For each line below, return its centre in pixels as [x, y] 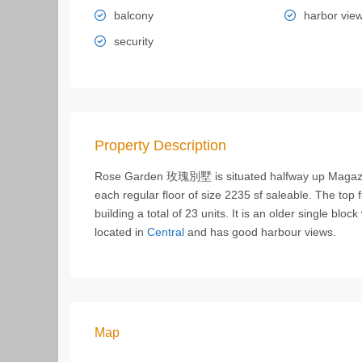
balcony [134, 15]
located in [121, 232]
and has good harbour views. [260, 232]
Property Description [160, 145]
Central [166, 232]
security [134, 41]
